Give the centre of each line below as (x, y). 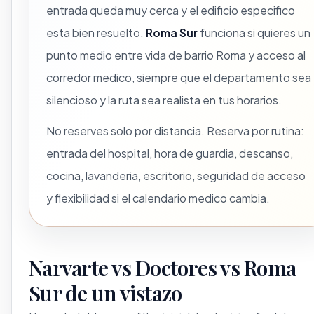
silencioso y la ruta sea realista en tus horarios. (164, 100)
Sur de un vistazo (105, 293)
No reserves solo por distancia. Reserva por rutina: (175, 131)
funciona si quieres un (254, 33)
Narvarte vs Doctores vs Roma (162, 268)
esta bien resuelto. (96, 33)
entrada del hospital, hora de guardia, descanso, (170, 153)
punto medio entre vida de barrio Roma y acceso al (176, 55)
